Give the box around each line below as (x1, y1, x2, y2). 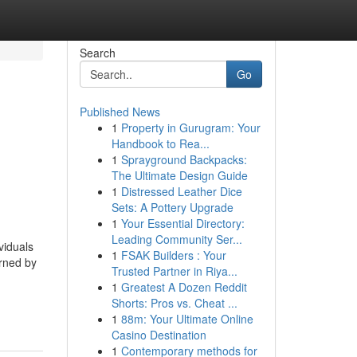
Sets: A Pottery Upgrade (111, 199, 233, 215)
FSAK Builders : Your (120, 247, 226, 263)
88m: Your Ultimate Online (120, 311, 253, 327)
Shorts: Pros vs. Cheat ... (111, 295, 237, 311)
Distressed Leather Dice (120, 183, 242, 199)
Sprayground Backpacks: (120, 151, 247, 167)
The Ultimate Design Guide (111, 167, 248, 183)
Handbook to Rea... (111, 135, 210, 151)
